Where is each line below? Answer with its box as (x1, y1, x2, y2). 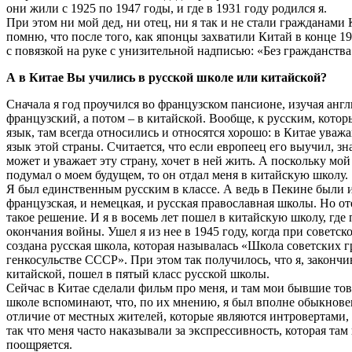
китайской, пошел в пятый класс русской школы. (6, 266, 269, 280)
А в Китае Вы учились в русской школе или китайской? (6, 70, 327, 84)
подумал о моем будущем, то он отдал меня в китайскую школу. (6, 167, 348, 181)
